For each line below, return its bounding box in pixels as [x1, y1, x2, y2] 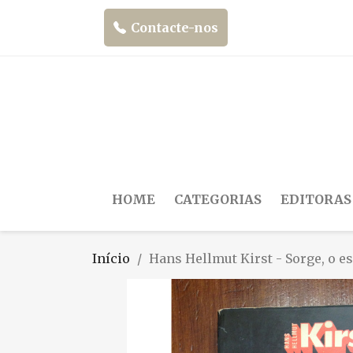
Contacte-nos [131, 20, 218, 35]
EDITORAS [281, 191, 351, 207]
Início [92, 250, 130, 266]
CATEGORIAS [174, 191, 262, 207]
